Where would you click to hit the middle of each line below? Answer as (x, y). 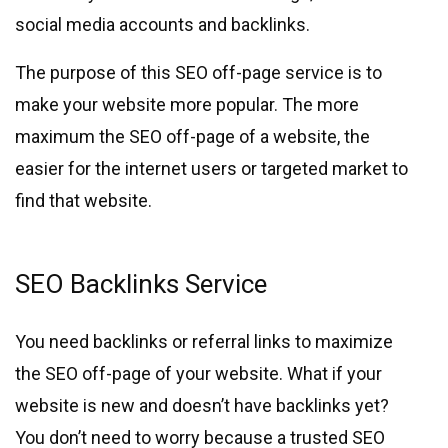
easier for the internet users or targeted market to (211, 169)
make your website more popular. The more (187, 105)
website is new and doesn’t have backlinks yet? (202, 406)
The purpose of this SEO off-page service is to (198, 73)
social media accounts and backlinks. (162, 25)
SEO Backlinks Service (141, 284)
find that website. (83, 201)
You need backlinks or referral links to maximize (204, 342)
